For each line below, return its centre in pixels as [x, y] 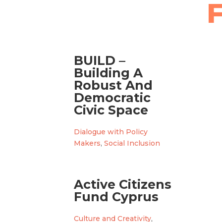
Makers [87, 143]
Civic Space [111, 110]
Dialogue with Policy [111, 132]
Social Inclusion [132, 143]
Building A [109, 73]
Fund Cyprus [116, 196]
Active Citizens [123, 184]
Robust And [113, 85]
